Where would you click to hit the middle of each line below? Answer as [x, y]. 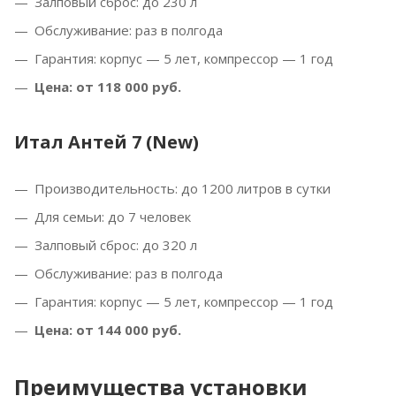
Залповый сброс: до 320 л [116, 245]
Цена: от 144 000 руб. [108, 330]
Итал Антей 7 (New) [107, 142]
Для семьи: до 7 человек [113, 217]
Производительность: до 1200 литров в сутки [183, 188]
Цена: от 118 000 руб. [108, 87]
